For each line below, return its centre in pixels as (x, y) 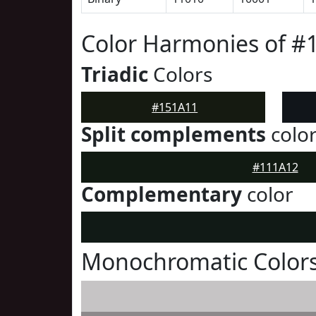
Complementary (162, 194)
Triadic (115, 74)
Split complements (174, 134)
